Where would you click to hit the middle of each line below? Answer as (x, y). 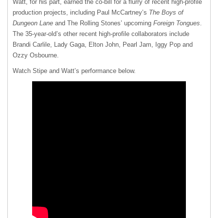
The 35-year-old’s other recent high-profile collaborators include (101, 34)
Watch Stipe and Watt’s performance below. (74, 71)
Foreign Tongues (177, 23)
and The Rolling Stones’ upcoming (103, 23)
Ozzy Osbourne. (37, 55)
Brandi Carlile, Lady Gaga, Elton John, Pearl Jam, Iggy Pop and (103, 45)
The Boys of (166, 13)
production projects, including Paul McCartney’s (81, 13)
